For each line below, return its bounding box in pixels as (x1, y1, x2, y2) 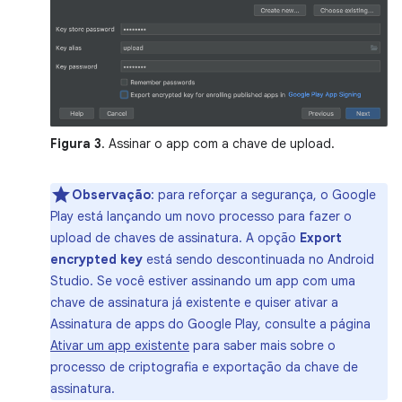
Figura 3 (50, 135, 101, 152)
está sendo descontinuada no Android (143, 250, 374, 267)
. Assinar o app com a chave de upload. (101, 135, 335, 152)
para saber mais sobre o (189, 336, 336, 354)
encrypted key (50, 250, 143, 267)
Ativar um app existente (50, 336, 189, 354)
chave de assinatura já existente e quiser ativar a (50, 293, 338, 310)
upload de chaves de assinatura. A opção (50, 229, 300, 246)
